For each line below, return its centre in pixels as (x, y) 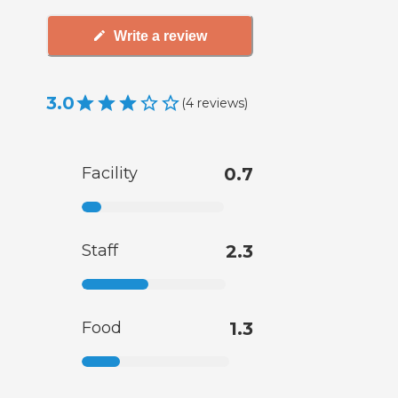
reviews (221, 103)
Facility (110, 174)
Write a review (160, 36)
